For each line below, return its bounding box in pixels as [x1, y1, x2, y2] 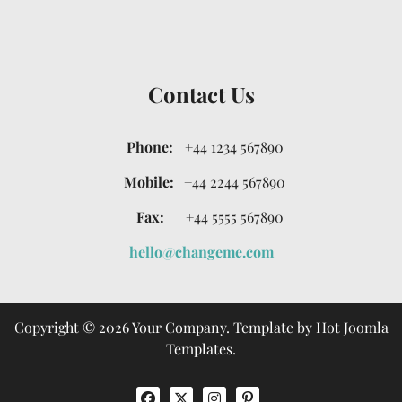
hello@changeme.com [128, 241, 274, 261]
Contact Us [147, 79, 255, 109]
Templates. [166, 338, 236, 358]
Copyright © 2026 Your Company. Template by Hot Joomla [13, 317, 389, 336]
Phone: [127, 136, 173, 156]
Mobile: [123, 171, 174, 191]
